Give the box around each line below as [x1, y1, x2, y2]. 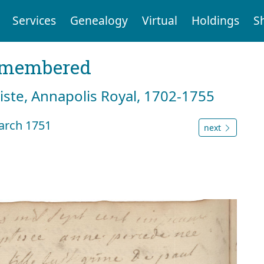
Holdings [191, 12, 239, 29]
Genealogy [70, 12, 128, 29]
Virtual [141, 12, 177, 29]
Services [12, 12, 56, 29]
